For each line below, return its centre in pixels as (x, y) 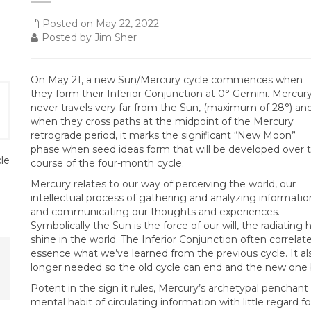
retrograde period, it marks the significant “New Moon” (163, 135)
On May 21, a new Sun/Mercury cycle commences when (167, 80)
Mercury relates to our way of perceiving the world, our (163, 184)
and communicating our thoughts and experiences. (155, 212)
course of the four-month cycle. (107, 163)
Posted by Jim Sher (89, 37)
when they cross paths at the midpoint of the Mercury (162, 121)
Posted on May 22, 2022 (101, 24)
